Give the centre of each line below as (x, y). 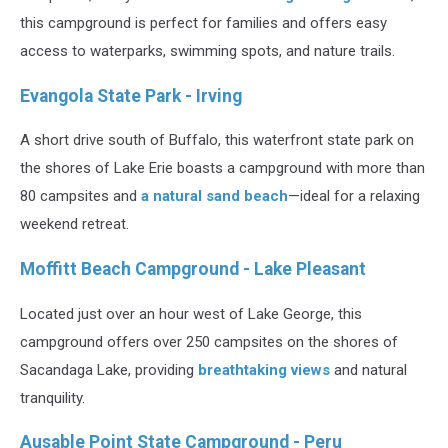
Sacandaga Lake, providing (109, 369)
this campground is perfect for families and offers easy (203, 23)
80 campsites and (80, 196)
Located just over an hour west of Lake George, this (191, 313)
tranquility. (52, 397)
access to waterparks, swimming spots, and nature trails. (207, 51)
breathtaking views (264, 369)
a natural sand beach (214, 196)
